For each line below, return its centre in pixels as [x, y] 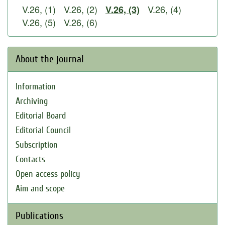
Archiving [32, 101]
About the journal [50, 59]
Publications [39, 216]
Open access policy [48, 174]
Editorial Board [41, 116]
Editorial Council [43, 130]
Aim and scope [40, 189]
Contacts [30, 159]
